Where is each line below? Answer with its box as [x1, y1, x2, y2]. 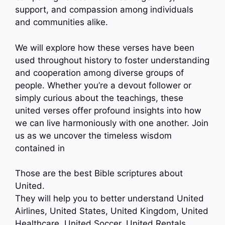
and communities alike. [15, 17, 108, 28]
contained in [15, 143, 65, 153]
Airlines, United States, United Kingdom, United [15, 206, 208, 216]
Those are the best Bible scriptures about [15, 168, 183, 179]
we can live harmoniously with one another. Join [15, 118, 208, 128]
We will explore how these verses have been [15, 42, 194, 53]
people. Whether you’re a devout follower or [15, 80, 191, 90]
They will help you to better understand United [15, 193, 204, 204]
